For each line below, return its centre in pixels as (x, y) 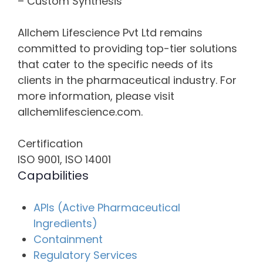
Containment (68, 239)
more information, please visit (96, 96)
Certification (50, 144)
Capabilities (53, 176)
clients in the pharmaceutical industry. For (127, 80)
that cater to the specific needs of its (115, 64)
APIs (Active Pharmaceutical (107, 208)
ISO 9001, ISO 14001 (64, 159)
